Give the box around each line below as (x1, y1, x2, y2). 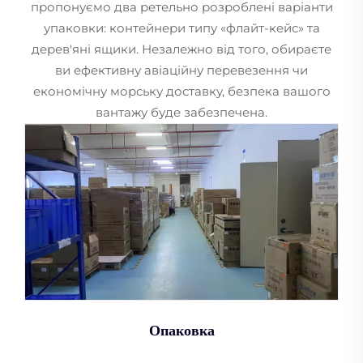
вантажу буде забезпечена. (96, 105, 267, 121)
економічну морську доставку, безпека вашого (32, 83, 331, 100)
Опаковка (148, 322, 215, 340)
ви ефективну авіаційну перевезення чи (55, 62, 308, 79)
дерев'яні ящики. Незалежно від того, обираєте (32, 41, 331, 58)
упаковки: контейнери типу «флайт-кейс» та (43, 20, 320, 36)
